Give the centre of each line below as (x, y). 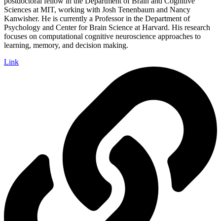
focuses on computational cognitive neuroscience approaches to (102, 37)
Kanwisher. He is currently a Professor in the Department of (97, 19)
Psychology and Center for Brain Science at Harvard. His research (107, 28)
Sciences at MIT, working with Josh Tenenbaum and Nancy (97, 10)
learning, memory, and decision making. (66, 45)
